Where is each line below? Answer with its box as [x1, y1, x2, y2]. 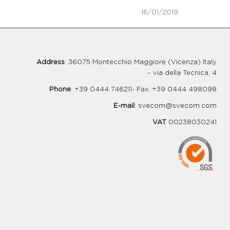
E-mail [113, 103, 135, 110]
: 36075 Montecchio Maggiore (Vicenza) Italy [64, 59, 217, 66]
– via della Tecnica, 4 [147, 70, 217, 77]
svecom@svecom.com [138, 103, 217, 110]
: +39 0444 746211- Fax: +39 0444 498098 [70, 86, 217, 93]
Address [36, 59, 65, 66]
